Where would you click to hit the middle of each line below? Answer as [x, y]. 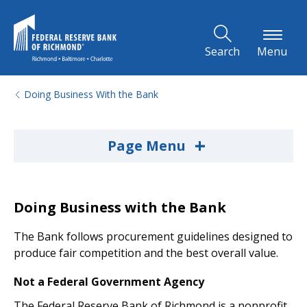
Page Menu [148, 146]
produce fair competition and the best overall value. [146, 253]
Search [222, 51]
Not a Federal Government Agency [109, 282]
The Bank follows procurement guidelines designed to [153, 236]
